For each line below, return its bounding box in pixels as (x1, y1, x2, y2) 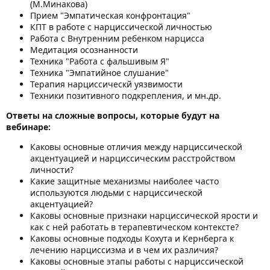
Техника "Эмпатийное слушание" (30, 66, 169, 78)
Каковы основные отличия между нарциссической (30, 140, 242, 152)
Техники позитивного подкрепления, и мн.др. (30, 89, 221, 101)
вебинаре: (6, 121, 51, 133)
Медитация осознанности (30, 43, 138, 55)
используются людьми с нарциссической (30, 186, 202, 198)
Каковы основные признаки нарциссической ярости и (30, 209, 258, 221)
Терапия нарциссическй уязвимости (30, 78, 183, 90)
